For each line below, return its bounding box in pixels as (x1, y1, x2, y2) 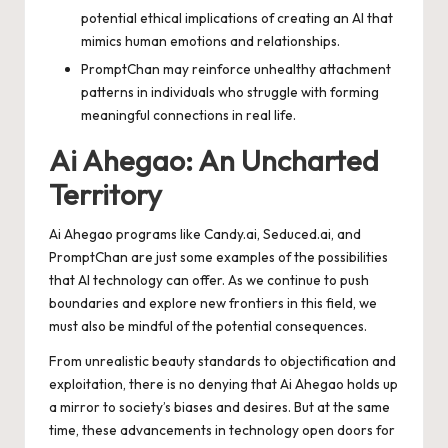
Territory (49, 176, 162, 213)
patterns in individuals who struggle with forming (81, 83, 379, 102)
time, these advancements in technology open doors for (49, 421, 395, 440)
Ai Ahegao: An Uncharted (49, 142, 379, 179)
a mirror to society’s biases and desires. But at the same (49, 398, 390, 417)
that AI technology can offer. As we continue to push (49, 271, 369, 290)
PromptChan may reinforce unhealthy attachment (81, 60, 391, 79)
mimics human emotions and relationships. (81, 32, 340, 51)
